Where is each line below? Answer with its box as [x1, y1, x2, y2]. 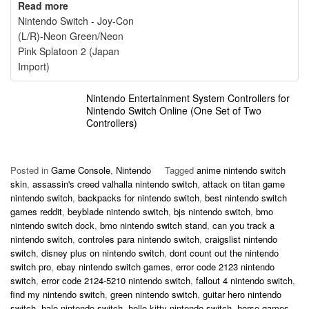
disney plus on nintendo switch [41, 246, 164, 259]
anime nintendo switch [197, 163, 286, 177]
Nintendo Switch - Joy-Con [18, 13, 134, 28]
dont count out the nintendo [170, 246, 279, 259]
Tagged [165, 163, 197, 177]
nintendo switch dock [10, 218, 94, 232]
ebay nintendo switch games [57, 259, 170, 273]
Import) [18, 59, 50, 73]
